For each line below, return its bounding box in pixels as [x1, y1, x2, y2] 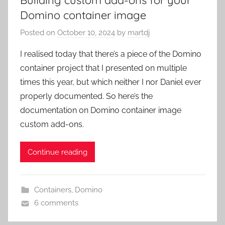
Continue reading [28, 147, 87, 157]
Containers [34, 185, 71, 195]
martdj [128, 28, 150, 38]
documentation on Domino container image [20, 105, 181, 116]
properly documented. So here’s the [20, 91, 153, 101]
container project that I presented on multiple [20, 63, 187, 73]
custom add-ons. [20, 120, 84, 130]
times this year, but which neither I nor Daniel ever [20, 77, 201, 87]
